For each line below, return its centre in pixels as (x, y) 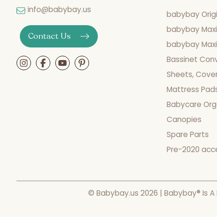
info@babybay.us (59, 10)
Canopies (184, 120)
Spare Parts (187, 135)
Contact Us (50, 36)
